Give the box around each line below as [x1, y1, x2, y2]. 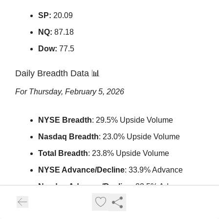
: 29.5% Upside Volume [92, 116, 173, 125]
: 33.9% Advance [125, 166, 183, 175]
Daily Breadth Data [15, 68, 89, 79]
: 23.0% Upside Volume [99, 132, 180, 141]
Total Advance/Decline [38, 199, 121, 208]
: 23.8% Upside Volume [88, 149, 169, 158]
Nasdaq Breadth [38, 132, 99, 141]
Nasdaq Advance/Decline [38, 182, 131, 191]
